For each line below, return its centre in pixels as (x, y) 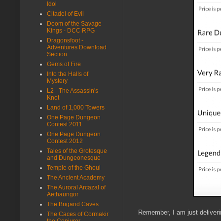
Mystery (57, 81)
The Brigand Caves (73, 204)
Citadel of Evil (65, 14)
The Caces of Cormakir (78, 214)
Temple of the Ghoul (74, 167)
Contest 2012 (65, 141)
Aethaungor (63, 194)
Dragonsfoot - (65, 40)
